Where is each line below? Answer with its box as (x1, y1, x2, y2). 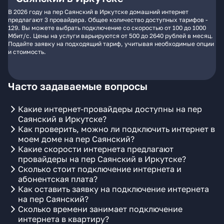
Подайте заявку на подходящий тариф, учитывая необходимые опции (8, 40, 214, 47)
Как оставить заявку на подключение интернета (18, 184, 209, 194)
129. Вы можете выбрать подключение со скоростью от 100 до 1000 (8, 24, 206, 31)
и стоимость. (8, 48, 46, 55)
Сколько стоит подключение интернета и (18, 164, 181, 174)
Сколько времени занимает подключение (18, 204, 182, 214)
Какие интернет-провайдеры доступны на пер (18, 104, 202, 114)
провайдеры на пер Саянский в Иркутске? (18, 154, 186, 164)
